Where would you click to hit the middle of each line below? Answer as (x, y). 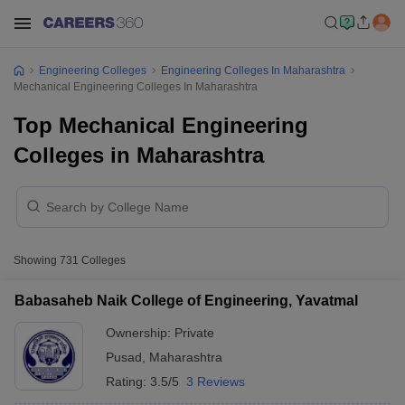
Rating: (128, 381)
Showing (37, 260)
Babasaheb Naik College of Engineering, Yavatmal (186, 301)
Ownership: (140, 333)
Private (194, 333)
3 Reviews (216, 381)
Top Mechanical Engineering (161, 125)
